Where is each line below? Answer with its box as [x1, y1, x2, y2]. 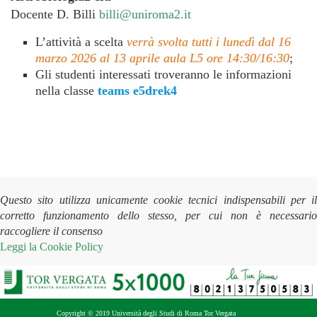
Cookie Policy [40, 241, 103, 253]
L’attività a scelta [35, 35, 127, 49]
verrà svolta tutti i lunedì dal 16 [127, 35, 291, 49]
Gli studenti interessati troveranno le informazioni [35, 67, 292, 81]
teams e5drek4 [98, 83, 177, 98]
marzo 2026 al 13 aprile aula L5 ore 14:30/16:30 [35, 51, 289, 65]
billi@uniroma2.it [99, 7, 191, 21]
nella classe [35, 83, 98, 98]
